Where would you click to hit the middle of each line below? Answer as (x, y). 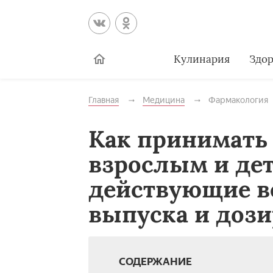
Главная (103, 100)
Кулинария (201, 59)
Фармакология (238, 100)
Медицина (163, 100)
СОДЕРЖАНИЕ (155, 261)
